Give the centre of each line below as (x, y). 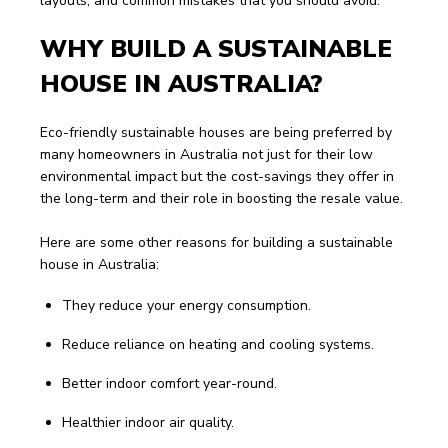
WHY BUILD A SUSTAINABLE (219, 49)
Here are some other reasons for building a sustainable (218, 242)
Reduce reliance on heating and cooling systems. (218, 344)
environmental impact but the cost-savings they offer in (219, 176)
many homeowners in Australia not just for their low (208, 154)
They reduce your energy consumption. (186, 305)
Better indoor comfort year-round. (169, 383)
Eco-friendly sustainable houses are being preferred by (218, 132)
